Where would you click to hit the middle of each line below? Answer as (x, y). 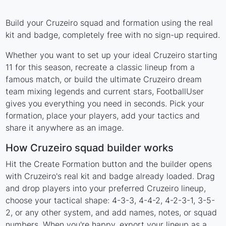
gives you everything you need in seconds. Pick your (105, 104)
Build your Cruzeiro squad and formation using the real (109, 23)
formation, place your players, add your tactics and (103, 116)
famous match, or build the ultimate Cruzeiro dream (104, 79)
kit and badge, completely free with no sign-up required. (113, 35)
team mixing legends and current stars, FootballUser (105, 92)
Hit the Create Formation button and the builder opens (109, 164)
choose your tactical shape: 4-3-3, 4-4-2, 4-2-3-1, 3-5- (110, 201)
